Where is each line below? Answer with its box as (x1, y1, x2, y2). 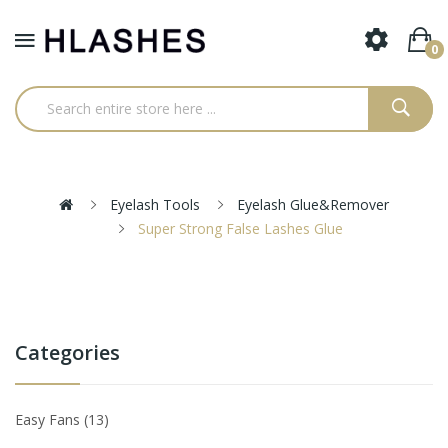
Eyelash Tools (110, 194, 200, 214)
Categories (15, 338, 120, 366)
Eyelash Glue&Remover (237, 194, 389, 214)
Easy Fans (15, 409, 84, 429)
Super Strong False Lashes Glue (138, 218, 343, 238)
